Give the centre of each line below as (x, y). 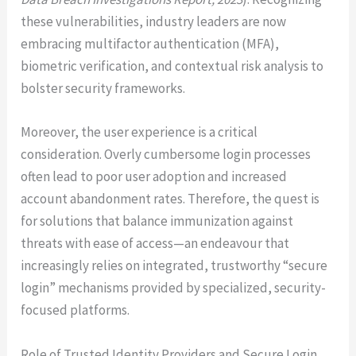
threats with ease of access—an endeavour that (155, 244)
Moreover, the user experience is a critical (139, 132)
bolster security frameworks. (103, 89)
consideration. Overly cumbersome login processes (166, 155)
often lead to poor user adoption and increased (154, 177)
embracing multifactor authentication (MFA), (150, 44)
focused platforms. (75, 310)
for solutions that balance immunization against (157, 221)
